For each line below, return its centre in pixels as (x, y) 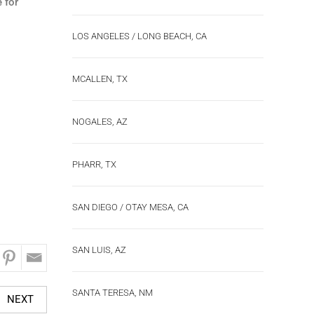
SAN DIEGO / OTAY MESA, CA (130, 207)
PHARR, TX (94, 164)
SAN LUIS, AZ (99, 250)
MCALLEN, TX (100, 79)
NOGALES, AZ (100, 122)
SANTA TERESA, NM (112, 293)
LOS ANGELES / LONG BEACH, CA (139, 36)
